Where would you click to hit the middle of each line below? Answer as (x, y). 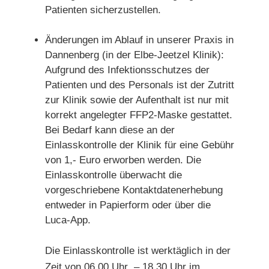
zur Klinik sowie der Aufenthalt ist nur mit (137, 100)
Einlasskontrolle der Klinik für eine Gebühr (140, 145)
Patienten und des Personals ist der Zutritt (140, 85)
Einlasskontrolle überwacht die (113, 175)
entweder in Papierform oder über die (128, 205)
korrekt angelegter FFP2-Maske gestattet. (139, 115)
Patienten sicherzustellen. (103, 10)
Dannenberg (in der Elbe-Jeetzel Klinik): (134, 55)
